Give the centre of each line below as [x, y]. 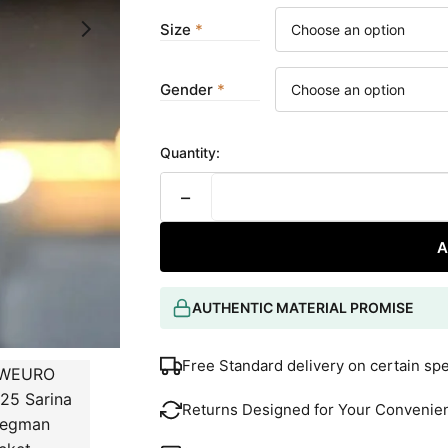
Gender [186, 89]
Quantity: [189, 152]
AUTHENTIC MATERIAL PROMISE [302, 307]
